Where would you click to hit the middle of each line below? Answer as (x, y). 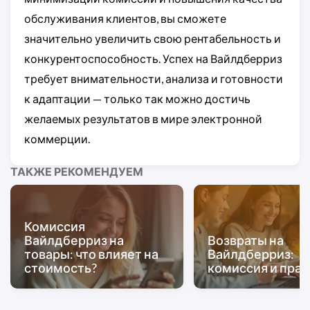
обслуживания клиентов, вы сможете (125, 18)
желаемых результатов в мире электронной (143, 118)
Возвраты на (246, 240)
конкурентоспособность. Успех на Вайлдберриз (153, 58)
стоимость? (61, 267)
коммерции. (57, 138)
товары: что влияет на (91, 254)
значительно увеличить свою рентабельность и (153, 38)
